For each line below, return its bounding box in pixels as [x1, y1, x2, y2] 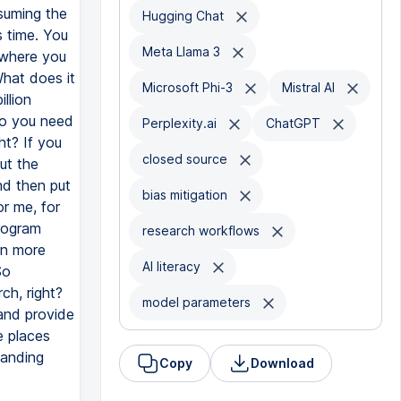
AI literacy [141, 259, 204, 274]
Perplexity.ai [141, 115, 220, 131]
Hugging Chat [141, 8, 227, 23]
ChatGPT [265, 115, 324, 131]
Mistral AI [281, 80, 338, 95]
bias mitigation [141, 187, 231, 202]
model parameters [141, 294, 254, 310]
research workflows [141, 223, 263, 238]
